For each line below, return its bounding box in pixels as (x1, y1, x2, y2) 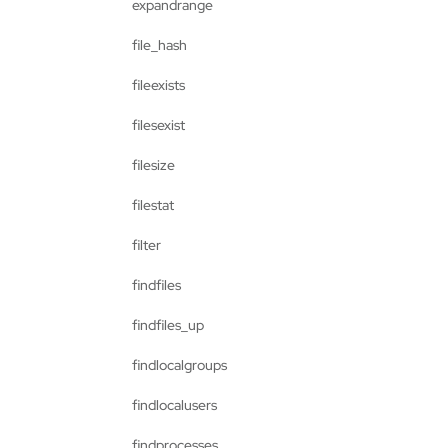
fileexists (132, 76, 185, 94)
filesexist (132, 116, 185, 134)
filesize (132, 156, 175, 174)
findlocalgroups (132, 356, 227, 374)
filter (132, 236, 161, 254)
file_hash (132, 36, 187, 54)
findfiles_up (132, 316, 204, 334)
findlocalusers (132, 396, 217, 414)
